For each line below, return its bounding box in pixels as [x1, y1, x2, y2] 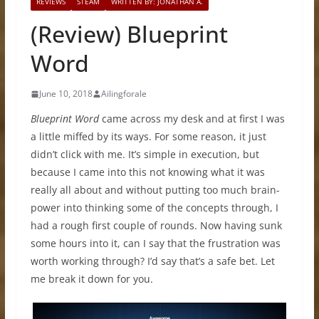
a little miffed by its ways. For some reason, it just [30, 130, 266, 143]
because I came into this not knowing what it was [30, 165, 265, 179]
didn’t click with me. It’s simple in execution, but [30, 147, 259, 161]
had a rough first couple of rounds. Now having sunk [30, 219, 282, 232]
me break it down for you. [30, 272, 153, 286]
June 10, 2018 [38, 88, 93, 100]
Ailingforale [100, 88, 147, 100]
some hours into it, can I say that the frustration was [30, 236, 281, 250]
